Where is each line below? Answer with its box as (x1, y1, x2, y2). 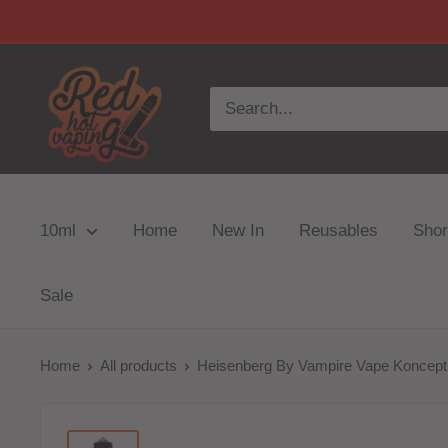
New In (212, 221, 264, 240)
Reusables (299, 221, 378, 240)
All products (100, 357, 177, 374)
